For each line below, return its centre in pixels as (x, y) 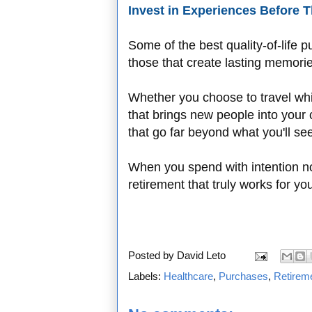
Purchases (243, 276)
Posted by (153, 256)
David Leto (201, 256)
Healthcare (188, 276)
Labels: (146, 276)
